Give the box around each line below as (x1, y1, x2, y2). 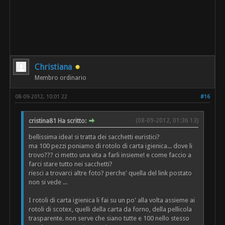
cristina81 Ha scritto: (29, 117, 88, 125)
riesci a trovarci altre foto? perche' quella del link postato (29, 169, 192, 177)
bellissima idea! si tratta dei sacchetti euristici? (29, 133, 160, 141)
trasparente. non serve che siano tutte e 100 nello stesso (29, 214, 190, 222)
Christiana (35, 62, 72, 72)
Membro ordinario (35, 74, 87, 82)
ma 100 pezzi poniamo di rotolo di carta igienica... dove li (29, 142, 193, 150)
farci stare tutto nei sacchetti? (29, 160, 113, 168)
